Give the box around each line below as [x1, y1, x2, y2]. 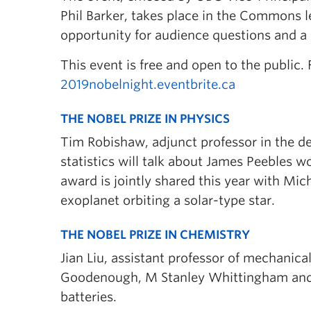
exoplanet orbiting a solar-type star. [60, 193, 275, 208]
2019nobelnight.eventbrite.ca [60, 77, 235, 92]
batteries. [60, 289, 117, 304]
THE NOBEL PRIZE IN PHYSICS [60, 112, 230, 126]
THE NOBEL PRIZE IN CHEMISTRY [60, 228, 250, 242]
